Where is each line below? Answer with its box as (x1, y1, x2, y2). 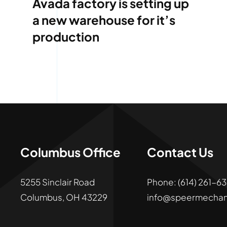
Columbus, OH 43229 (20, 192, 107, 203)
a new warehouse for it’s (32, 12, 175, 28)
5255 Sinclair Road (20, 176, 95, 188)
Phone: (146, 176, 178, 188)
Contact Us (146, 144, 213, 160)
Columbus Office (20, 144, 121, 160)
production (32, 29, 99, 45)
